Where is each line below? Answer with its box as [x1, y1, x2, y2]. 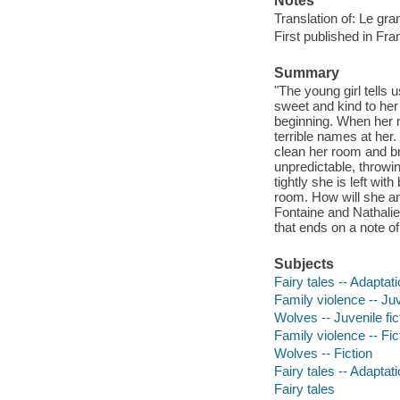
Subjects [273, 256, 334, 272]
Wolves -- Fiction [273, 345, 372, 361]
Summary [273, 65, 339, 81]
